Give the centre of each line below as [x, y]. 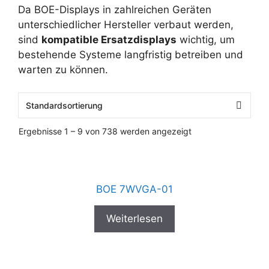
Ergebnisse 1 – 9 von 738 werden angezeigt [105, 131]
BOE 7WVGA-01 [134, 189]
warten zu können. [63, 69]
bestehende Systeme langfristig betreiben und [131, 54]
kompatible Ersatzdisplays [109, 39]
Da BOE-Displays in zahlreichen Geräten [115, 9]
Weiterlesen [134, 219]
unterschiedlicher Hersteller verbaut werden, [126, 24]
